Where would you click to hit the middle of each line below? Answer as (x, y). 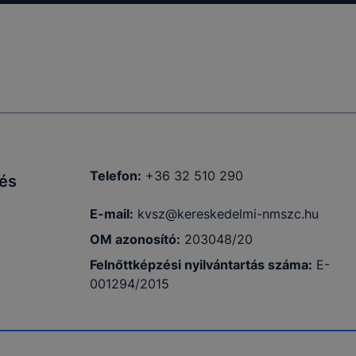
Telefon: (116, 176)
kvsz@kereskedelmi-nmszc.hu (228, 214)
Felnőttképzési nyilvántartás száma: (201, 265)
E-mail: (112, 214)
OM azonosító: (135, 240)
